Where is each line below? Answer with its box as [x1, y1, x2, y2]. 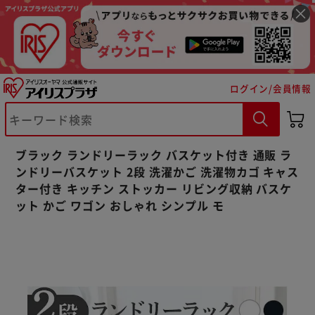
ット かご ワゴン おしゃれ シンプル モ [15, 196, 224, 214]
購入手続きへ [188, 150, 251, 165]
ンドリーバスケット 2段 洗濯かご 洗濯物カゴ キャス [15, 162, 300, 180]
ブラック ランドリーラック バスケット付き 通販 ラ [15, 146, 292, 163]
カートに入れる [58, 150, 132, 165]
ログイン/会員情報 [230, 81, 311, 95]
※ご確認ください [33, 112, 141, 131]
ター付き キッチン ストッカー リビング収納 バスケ [15, 179, 292, 197]
